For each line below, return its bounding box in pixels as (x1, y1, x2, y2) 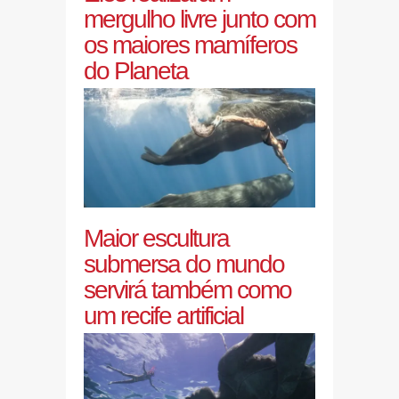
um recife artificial (84, 302, 243, 330)
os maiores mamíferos (84, 30, 297, 59)
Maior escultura (84, 224, 229, 253)
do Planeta (84, 56, 188, 85)
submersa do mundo (84, 250, 284, 279)
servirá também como (84, 276, 291, 305)
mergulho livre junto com (84, 4, 315, 33)
